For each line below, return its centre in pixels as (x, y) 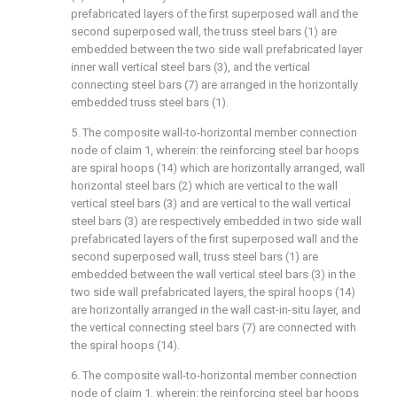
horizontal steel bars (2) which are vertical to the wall (204, 186)
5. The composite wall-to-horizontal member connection (214, 132)
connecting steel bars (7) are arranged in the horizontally (214, 85)
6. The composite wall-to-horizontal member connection (214, 375)
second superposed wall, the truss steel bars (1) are (204, 31)
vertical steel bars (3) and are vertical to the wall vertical (211, 203)
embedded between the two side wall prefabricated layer (217, 49)
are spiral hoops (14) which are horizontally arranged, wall (218, 168)
